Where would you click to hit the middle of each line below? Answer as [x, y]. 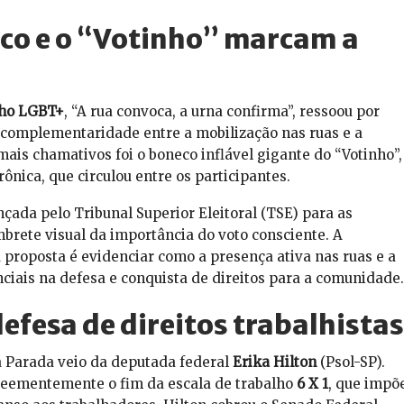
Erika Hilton [274, 363]
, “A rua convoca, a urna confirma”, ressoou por [221, 112]
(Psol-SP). [350, 363]
